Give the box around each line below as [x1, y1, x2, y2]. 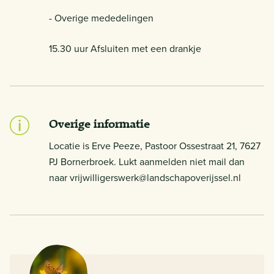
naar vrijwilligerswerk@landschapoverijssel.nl [49, 170, 241, 184]
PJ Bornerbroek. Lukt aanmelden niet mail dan [49, 154, 245, 168]
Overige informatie [49, 116, 150, 131]
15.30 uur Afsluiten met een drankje [49, 41, 201, 55]
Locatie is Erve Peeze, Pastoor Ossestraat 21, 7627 [49, 138, 261, 152]
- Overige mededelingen [49, 10, 154, 24]
